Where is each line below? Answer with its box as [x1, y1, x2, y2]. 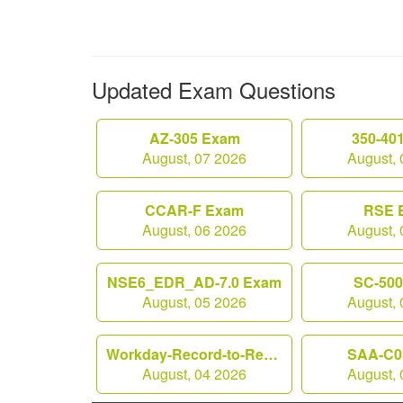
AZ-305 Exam [148, 128, 240, 148]
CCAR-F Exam [145, 200, 244, 220]
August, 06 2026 [142, 219, 246, 240]
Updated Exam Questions [92, 74, 336, 105]
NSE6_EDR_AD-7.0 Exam [107, 272, 282, 292]
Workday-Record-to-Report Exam [264, 344, 278, 364]
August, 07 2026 [142, 148, 246, 168]
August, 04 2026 [142, 363, 246, 384]
